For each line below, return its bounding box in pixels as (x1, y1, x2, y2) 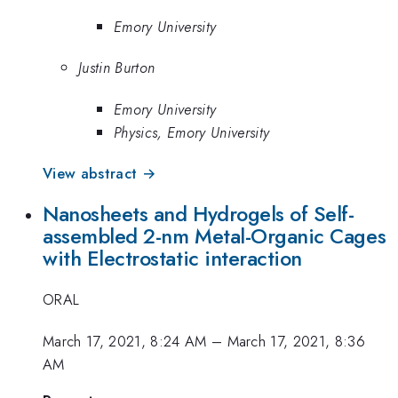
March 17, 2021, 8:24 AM (43, 330, 207, 352)
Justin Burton (78, 57, 155, 79)
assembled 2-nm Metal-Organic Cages (43, 220, 386, 251)
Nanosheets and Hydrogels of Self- (43, 198, 354, 229)
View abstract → (43, 163, 156, 185)
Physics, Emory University (114, 121, 270, 143)
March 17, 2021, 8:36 (227, 330, 366, 352)
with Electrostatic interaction (43, 243, 302, 274)
